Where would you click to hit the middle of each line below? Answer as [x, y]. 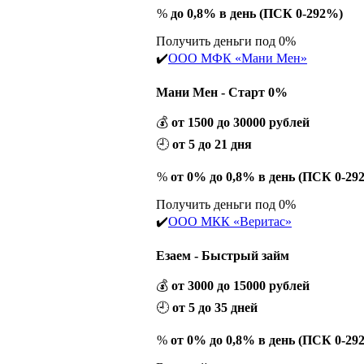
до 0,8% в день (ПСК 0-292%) [257, 13]
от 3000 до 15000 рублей [240, 285]
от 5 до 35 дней [215, 307]
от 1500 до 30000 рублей [240, 122]
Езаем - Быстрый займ [223, 255]
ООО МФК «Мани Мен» [238, 58]
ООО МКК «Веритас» [230, 221]
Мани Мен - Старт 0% [222, 92]
